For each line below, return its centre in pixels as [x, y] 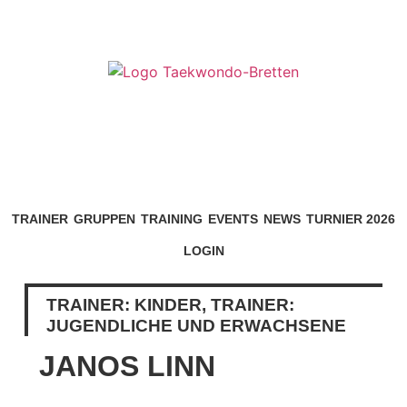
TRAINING [172, 218]
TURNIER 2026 [351, 218]
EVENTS [233, 218]
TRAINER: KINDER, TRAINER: [170, 304]
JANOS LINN [127, 366]
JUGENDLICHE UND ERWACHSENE [196, 325]
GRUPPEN [104, 218]
